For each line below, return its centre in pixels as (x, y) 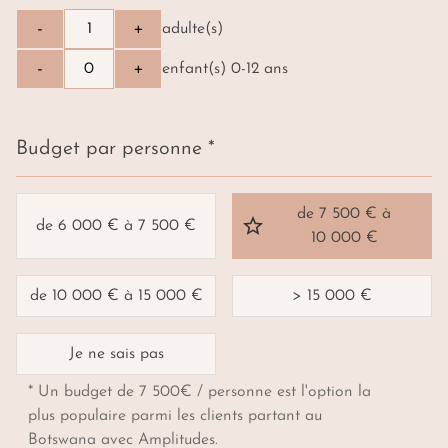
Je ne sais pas (116, 354)
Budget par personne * (115, 149)
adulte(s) (192, 29)
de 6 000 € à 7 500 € (116, 226)
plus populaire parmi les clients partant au (175, 416)
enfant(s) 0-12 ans (225, 69)
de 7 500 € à (344, 214)
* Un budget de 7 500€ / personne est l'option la (199, 392)
